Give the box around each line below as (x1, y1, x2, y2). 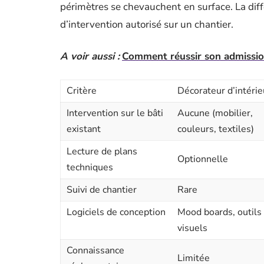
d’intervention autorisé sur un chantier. (60, 18, 233, 31)
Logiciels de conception (67, 206, 166, 219)
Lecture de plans (67, 145, 137, 158)
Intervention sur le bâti (67, 107, 163, 120)
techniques (67, 161, 113, 174)
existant (67, 123, 101, 136)
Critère (67, 84, 97, 97)
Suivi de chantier (67, 183, 137, 196)
